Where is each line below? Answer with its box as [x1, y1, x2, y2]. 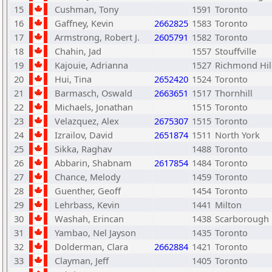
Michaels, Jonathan [55, 101, 133, 113]
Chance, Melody [55, 171, 120, 183]
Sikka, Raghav [55, 143, 112, 155]
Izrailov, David [55, 129, 113, 141]
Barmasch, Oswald [55, 87, 132, 99]
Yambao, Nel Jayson [55, 226, 136, 239]
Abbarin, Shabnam [55, 157, 132, 169]
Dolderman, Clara [55, 240, 128, 253]
